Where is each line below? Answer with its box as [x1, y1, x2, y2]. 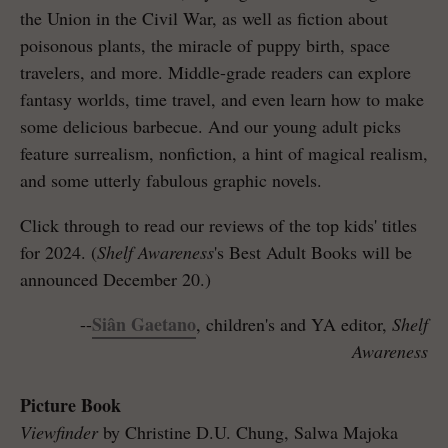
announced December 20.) [20, 266, 211, 291]
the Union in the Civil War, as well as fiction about [20, 5, 388, 30]
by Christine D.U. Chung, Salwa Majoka [98, 419, 398, 444]
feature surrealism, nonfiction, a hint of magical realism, [20, 140, 428, 165]
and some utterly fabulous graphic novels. [20, 167, 322, 192]
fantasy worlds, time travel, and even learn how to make [20, 86, 424, 111]
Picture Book [20, 391, 121, 418]
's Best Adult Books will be [214, 239, 412, 264]
